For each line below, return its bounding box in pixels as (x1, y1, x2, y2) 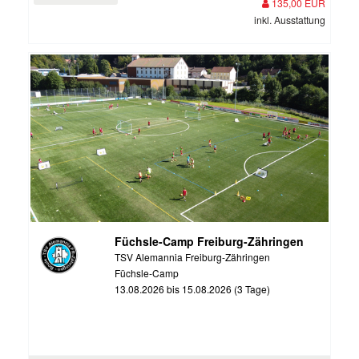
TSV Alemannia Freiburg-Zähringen (114, 250, 270, 264)
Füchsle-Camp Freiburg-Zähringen (114, 233, 304, 250)
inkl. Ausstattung (254, 12, 325, 26)
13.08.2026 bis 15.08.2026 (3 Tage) (114, 282, 270, 296)
